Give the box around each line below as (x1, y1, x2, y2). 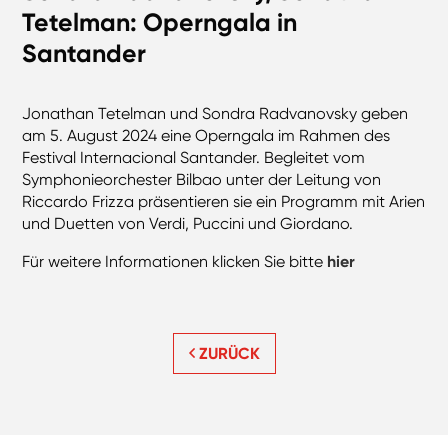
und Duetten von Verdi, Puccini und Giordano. (22, 214, 354, 234)
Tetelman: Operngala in (22, 7, 298, 39)
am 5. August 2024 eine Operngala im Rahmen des (22, 126, 391, 146)
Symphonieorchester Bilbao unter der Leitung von (22, 170, 382, 190)
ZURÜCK (194, 344, 260, 364)
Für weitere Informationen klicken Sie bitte (22, 252, 328, 272)
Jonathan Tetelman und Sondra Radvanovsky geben (22, 104, 409, 124)
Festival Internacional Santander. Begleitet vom (22, 148, 366, 168)
